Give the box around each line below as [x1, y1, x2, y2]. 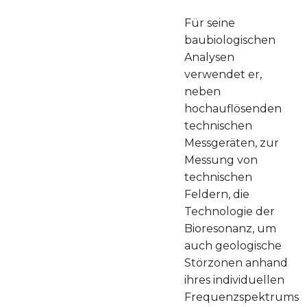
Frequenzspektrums [184, 290, 299, 304]
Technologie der [184, 204, 275, 218]
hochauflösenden [184, 101, 282, 115]
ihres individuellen [184, 273, 284, 286]
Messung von [184, 153, 258, 167]
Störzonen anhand [184, 256, 288, 269]
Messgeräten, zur [184, 136, 279, 149]
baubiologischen [184, 33, 275, 47]
